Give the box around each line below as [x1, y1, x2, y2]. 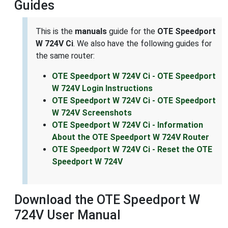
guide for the [107, 26, 157, 37]
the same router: [36, 51, 95, 61]
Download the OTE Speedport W [14, 192, 200, 208]
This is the [36, 26, 75, 37]
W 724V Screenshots [52, 108, 132, 118]
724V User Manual [14, 208, 121, 223]
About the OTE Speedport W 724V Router [52, 132, 209, 142]
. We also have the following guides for [73, 39, 212, 49]
